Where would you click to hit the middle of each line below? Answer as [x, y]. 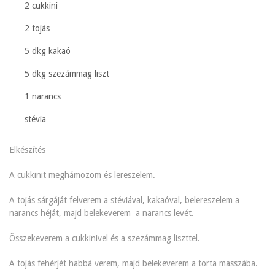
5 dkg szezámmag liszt [67, 74]
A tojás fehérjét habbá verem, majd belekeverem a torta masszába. [134, 264]
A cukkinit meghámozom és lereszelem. [83, 175]
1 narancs [43, 97]
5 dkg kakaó [48, 51]
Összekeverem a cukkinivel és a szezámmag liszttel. [105, 238]
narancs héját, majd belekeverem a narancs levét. [102, 213]
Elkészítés [28, 150]
